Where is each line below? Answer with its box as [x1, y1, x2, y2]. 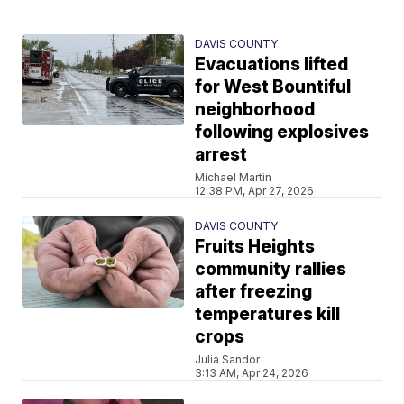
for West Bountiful [195, 76, 352, 97]
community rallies [195, 258, 347, 280]
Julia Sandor [195, 352, 261, 366]
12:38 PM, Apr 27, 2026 [195, 183, 315, 197]
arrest [195, 143, 248, 165]
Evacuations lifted [195, 53, 349, 75]
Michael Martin [195, 170, 272, 184]
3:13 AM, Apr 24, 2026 [195, 365, 309, 380]
